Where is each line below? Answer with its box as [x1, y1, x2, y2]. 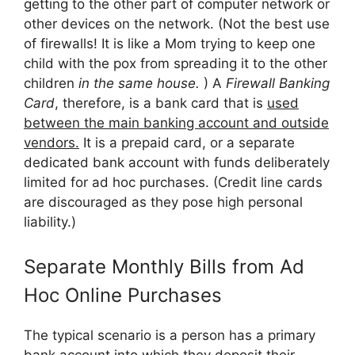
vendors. [24, 135, 79, 151]
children [24, 75, 78, 91]
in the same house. [78, 75, 200, 91]
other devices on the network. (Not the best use [24, 16, 330, 32]
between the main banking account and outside [24, 115, 329, 131]
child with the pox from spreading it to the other [24, 55, 327, 71]
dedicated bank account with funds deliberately [24, 155, 330, 170]
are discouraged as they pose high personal [24, 194, 303, 210]
